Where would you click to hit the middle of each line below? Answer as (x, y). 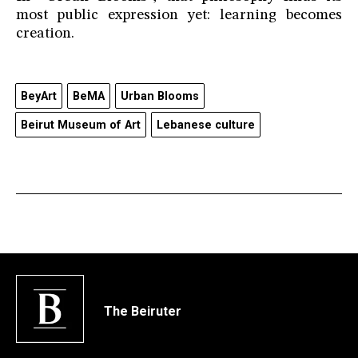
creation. (45, 34)
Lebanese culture (206, 125)
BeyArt (39, 97)
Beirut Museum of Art (81, 125)
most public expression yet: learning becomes (179, 16)
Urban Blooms (160, 97)
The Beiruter (143, 311)
